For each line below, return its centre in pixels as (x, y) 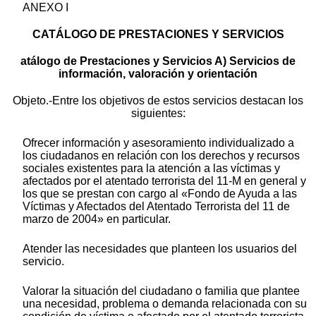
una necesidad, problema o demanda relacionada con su (165, 303)
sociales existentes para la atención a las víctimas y (151, 168)
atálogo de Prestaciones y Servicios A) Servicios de (158, 61)
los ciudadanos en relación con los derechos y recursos (161, 155)
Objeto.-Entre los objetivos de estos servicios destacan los (158, 100)
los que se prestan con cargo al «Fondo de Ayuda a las (160, 193)
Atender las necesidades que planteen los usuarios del (160, 248)
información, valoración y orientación (158, 73)
